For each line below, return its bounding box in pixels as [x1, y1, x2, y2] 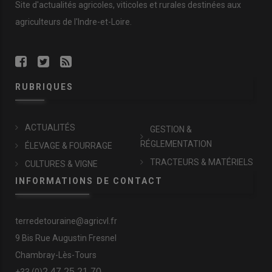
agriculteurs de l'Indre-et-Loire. [15, 17, 132, 27]
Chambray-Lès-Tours [15, 250, 97, 260]
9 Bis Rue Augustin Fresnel [15, 233, 117, 243]
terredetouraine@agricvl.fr [15, 216, 117, 226]
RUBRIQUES [15, 82, 73, 92]
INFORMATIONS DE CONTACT [15, 176, 163, 186]
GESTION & [150, 124, 192, 135]
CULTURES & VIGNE [25, 159, 98, 169]
